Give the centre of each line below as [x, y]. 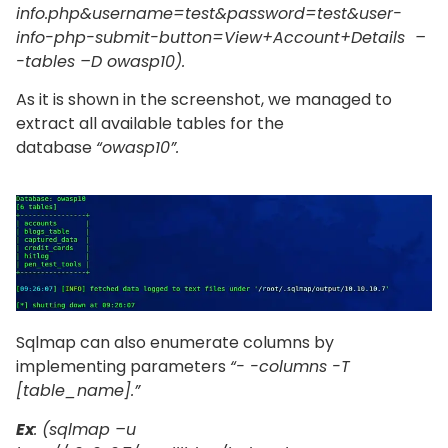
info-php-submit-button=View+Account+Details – [221, 38]
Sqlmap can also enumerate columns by [175, 343]
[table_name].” [78, 391]
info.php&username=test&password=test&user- [209, 14]
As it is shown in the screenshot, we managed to [204, 100]
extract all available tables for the [150, 124]
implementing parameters [123, 367]
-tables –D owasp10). [100, 62]
